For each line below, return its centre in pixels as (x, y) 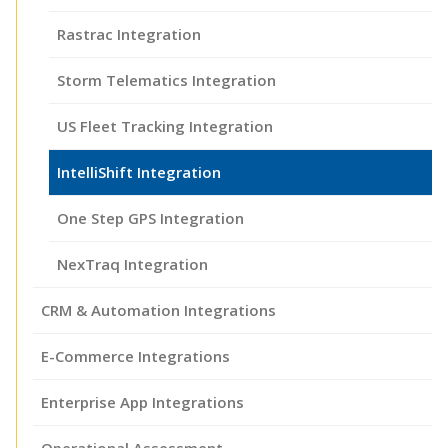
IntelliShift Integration (139, 171)
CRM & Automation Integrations (158, 309)
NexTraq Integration (132, 263)
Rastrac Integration (129, 33)
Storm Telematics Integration (166, 79)
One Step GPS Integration (150, 217)
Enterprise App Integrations (142, 401)
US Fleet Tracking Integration (165, 125)
